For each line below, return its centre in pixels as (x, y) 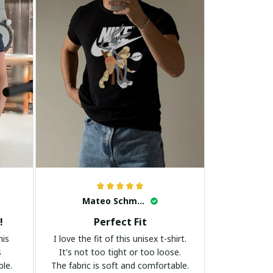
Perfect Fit (120, 222)
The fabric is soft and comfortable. (120, 266)
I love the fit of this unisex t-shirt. (120, 239)
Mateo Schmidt (141, 201)
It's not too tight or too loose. (120, 252)
